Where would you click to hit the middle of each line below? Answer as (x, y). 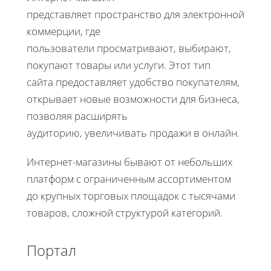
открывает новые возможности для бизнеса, (133, 99)
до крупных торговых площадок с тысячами (131, 195)
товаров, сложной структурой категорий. (125, 212)
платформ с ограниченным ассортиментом (129, 178)
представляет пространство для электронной (135, 14)
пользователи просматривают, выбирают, (129, 48)
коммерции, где (64, 31)
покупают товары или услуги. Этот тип (119, 65)
